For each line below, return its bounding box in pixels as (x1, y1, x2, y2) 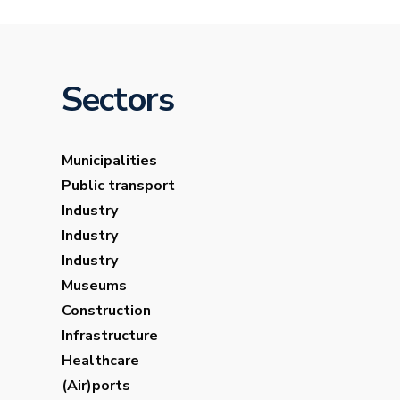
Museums (61, 276, 127, 296)
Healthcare (61, 351, 139, 371)
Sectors (61, 77, 175, 123)
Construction (61, 301, 151, 321)
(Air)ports (61, 376, 130, 396)
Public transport (61, 176, 175, 196)
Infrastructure (61, 326, 158, 346)
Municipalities (61, 151, 157, 171)
